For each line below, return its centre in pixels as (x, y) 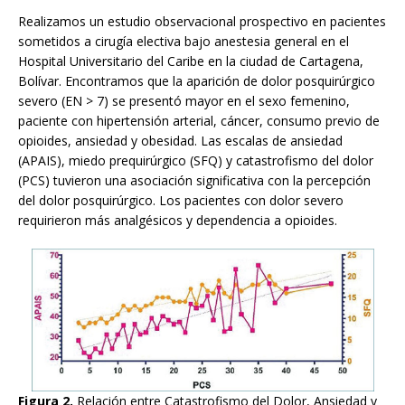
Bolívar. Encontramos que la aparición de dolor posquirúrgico (197, 80)
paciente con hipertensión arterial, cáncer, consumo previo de (199, 120)
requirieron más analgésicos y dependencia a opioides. (178, 220)
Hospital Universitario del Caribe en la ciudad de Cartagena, (191, 61)
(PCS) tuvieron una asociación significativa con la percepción (194, 180)
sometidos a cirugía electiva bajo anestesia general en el (184, 41)
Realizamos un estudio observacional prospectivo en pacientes (202, 21)
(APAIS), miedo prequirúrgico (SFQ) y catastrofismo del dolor (196, 160)
